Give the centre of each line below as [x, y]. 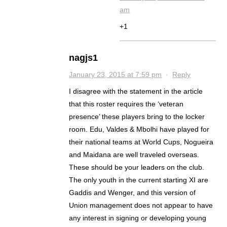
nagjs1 [84, 58]
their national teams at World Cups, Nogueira [141, 142]
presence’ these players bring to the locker [137, 117]
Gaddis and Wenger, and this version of [133, 193]
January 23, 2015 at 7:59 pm [116, 75]
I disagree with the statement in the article [136, 91]
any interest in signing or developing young [138, 218]
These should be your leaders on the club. [137, 167]
